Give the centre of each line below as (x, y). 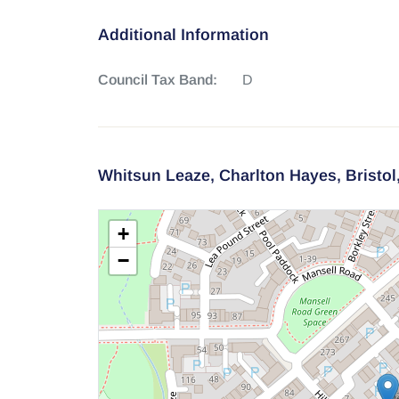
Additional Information (183, 35)
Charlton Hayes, (282, 175)
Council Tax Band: (157, 80)
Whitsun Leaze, (158, 175)
